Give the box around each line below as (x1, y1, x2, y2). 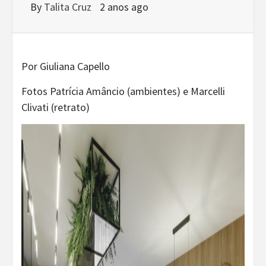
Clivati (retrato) (21, 100, 90, 114)
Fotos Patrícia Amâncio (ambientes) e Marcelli (21, 84, 225, 98)
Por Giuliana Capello (21, 59, 110, 73)
